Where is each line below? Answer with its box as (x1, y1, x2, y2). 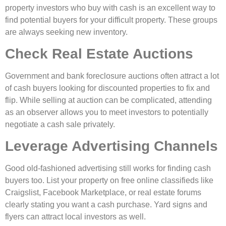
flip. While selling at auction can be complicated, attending (5, 96, 212, 105)
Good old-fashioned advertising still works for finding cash (5, 164, 211, 173)
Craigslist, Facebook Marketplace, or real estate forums (5, 188, 201, 197)
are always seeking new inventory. (5, 27, 128, 36)
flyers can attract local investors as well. (5, 212, 146, 221)
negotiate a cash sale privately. (5, 120, 115, 129)
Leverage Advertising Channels (5, 138, 218, 154)
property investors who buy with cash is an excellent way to (5, 3, 215, 12)
